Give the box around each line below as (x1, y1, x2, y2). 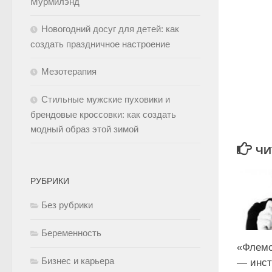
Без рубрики (41, 200, 93, 210)
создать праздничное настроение (30, 39, 170, 49)
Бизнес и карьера (41, 256, 114, 266)
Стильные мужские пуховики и (41, 94, 170, 104)
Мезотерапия (41, 66, 97, 76)
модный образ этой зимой (30, 124, 138, 134)
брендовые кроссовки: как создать (30, 109, 176, 120)
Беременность (41, 228, 101, 238)
